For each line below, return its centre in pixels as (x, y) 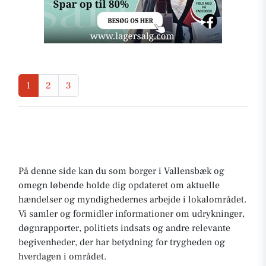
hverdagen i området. (62, 256)
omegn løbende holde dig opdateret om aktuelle (119, 185)
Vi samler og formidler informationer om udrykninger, (132, 214)
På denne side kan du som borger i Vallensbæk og (121, 171)
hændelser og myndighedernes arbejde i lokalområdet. (132, 199)
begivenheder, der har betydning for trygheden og (122, 242)
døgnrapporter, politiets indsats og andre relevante (124, 228)
